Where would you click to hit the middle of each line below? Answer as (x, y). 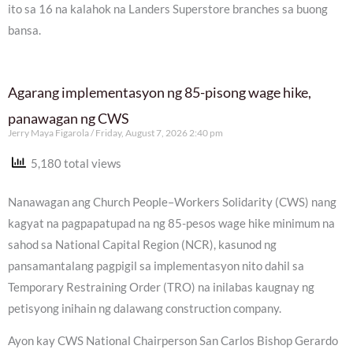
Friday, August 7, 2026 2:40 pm (158, 133)
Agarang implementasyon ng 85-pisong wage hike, (160, 93)
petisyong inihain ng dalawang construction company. (145, 308)
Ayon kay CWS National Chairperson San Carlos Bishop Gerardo (173, 341)
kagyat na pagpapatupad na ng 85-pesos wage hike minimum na (171, 223)
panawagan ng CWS (69, 119)
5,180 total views (74, 164)
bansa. (24, 30)
